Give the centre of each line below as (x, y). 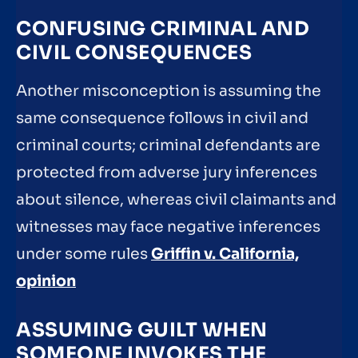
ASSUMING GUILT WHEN (142, 330)
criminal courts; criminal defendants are (168, 146)
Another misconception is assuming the (169, 91)
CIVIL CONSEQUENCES (134, 53)
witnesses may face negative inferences (168, 227)
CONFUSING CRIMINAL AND (163, 29)
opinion (46, 282)
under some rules (84, 255)
